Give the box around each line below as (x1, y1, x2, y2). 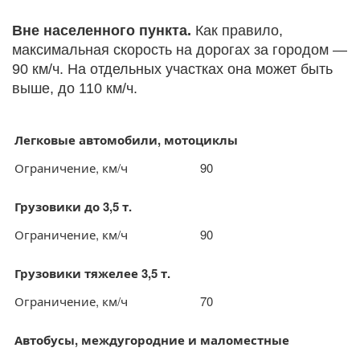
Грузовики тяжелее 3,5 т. (14, 264, 170, 282)
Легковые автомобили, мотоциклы (14, 131, 238, 149)
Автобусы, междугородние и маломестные (14, 331, 289, 349)
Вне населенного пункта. (12, 22, 191, 39)
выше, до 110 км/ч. (12, 80, 137, 96)
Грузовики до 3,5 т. (14, 198, 132, 215)
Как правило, (191, 22, 283, 39)
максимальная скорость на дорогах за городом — (12, 42, 347, 58)
